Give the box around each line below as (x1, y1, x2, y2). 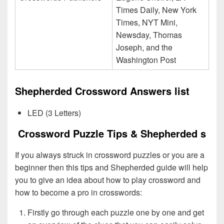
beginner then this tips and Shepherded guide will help (15, 161, 208, 173)
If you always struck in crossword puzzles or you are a (15, 148, 204, 160)
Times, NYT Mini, (116, 16, 177, 28)
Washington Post (116, 54, 176, 66)
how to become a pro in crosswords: (15, 186, 142, 198)
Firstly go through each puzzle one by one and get (27, 206, 204, 218)
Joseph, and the (116, 41, 172, 53)
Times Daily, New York (116, 4, 196, 16)
